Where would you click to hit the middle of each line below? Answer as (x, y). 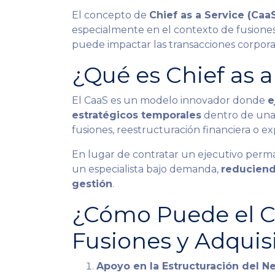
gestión (92, 184)
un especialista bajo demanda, (146, 169)
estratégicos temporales (137, 115)
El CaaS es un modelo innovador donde (170, 100)
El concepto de (110, 15)
